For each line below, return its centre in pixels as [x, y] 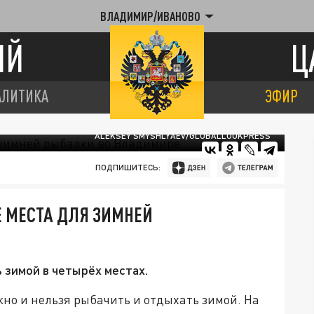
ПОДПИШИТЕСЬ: [128, 167]
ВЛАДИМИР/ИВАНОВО [150, 16]
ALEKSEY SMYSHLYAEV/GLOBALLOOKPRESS [183, 136]
